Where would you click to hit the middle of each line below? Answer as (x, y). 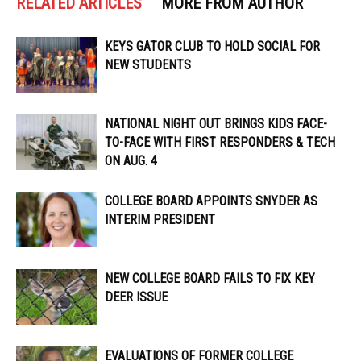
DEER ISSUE (138, 297)
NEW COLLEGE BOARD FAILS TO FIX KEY (210, 279)
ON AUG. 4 (131, 161)
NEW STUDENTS (148, 65)
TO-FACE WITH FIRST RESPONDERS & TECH (220, 143)
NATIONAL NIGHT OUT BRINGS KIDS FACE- (216, 124)
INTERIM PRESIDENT (160, 220)
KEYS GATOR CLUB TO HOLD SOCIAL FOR (212, 47)
